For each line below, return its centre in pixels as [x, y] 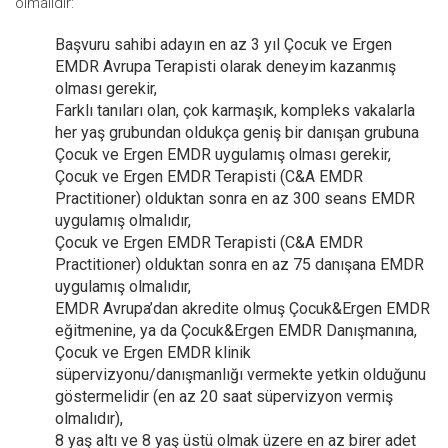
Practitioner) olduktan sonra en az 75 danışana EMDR [239, 264]
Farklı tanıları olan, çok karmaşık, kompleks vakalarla [235, 110]
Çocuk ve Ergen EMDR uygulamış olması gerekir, [223, 154]
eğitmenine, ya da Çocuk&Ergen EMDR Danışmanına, [236, 330]
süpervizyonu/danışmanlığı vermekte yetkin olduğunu [240, 374]
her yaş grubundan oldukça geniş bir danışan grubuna [237, 132]
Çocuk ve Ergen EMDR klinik [153, 352]
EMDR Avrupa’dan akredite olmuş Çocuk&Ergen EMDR [242, 308]
